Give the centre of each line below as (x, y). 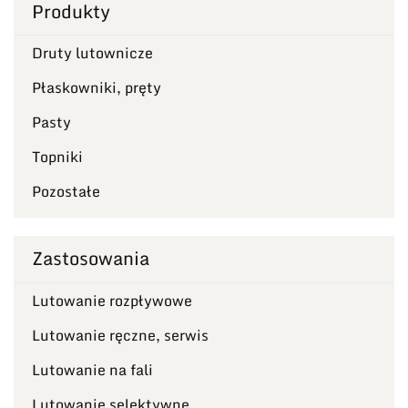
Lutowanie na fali (92, 369)
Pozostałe (66, 192)
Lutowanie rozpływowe (112, 300)
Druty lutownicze (92, 53)
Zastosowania (91, 259)
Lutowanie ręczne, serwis (120, 335)
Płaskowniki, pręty (97, 88)
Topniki (57, 157)
